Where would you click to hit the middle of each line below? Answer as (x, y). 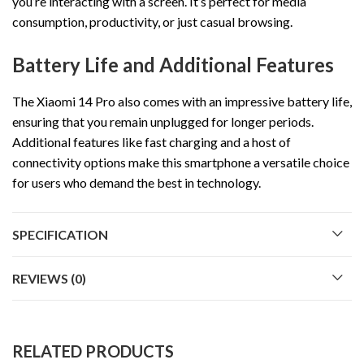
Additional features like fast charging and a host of (152, 142)
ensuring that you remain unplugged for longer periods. (163, 122)
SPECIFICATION (60, 235)
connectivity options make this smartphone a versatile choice (181, 162)
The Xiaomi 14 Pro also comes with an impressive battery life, (182, 102)
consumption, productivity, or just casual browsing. (152, 21)
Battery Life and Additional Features (173, 64)
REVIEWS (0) (49, 279)
